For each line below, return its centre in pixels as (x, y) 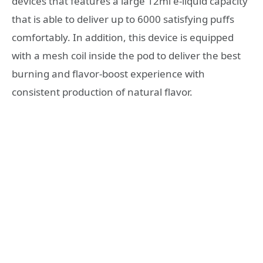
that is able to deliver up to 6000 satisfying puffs (123, 19)
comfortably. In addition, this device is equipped (123, 38)
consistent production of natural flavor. (102, 92)
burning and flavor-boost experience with (108, 74)
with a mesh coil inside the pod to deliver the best (126, 56)
